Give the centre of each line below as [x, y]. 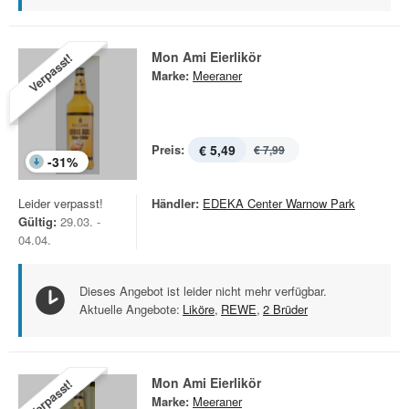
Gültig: [37, 221]
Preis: [168, 149]
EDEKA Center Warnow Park [279, 203]
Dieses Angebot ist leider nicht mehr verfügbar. [203, 291]
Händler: [175, 203]
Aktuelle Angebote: [130, 309]
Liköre [199, 309]
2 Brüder [285, 309]
